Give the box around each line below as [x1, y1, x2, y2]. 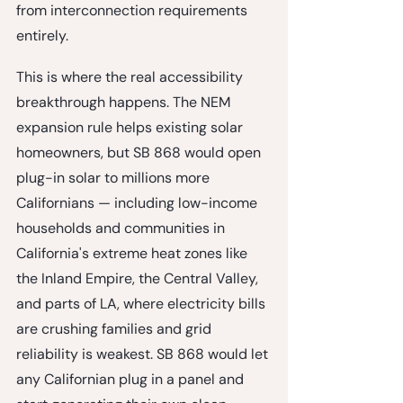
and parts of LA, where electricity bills [16, 293, 269, 313]
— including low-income [94, 193, 261, 212]
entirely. [16, 25, 68, 45]
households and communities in [16, 218, 228, 237]
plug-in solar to [16, 167, 121, 187]
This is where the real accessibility [16, 67, 246, 86]
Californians [16, 193, 94, 212]
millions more [121, 167, 213, 187]
